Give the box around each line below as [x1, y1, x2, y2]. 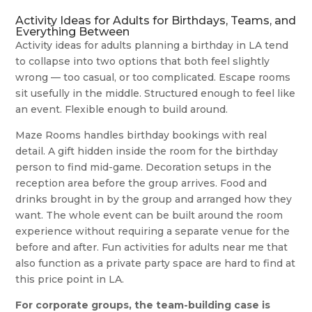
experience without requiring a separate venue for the [15, 224, 290, 237]
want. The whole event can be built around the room [15, 208, 283, 221]
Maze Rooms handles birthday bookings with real [15, 128, 267, 141]
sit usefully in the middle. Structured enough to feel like [15, 86, 296, 100]
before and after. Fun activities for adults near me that [15, 240, 288, 253]
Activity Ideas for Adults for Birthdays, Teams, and [15, 13, 297, 27]
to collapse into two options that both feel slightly [15, 54, 270, 68]
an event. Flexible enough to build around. [15, 102, 228, 116]
